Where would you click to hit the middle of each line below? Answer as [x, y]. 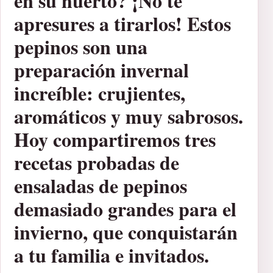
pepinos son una [81, 46]
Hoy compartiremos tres [115, 139]
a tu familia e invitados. [112, 255]
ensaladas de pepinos [101, 185]
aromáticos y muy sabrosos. [129, 116]
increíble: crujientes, [100, 93]
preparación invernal [101, 69]
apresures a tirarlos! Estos [122, 23]
